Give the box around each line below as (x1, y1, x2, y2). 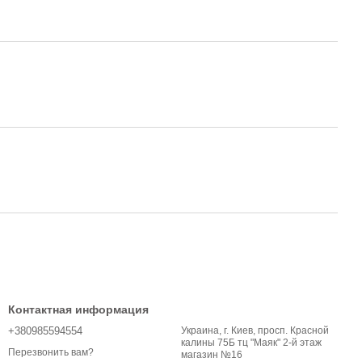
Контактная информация (8, 303, 149, 316)
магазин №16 (181, 349, 242, 360)
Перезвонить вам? (8, 347, 94, 359)
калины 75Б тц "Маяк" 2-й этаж (181, 337, 322, 348)
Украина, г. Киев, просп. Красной (181, 325, 329, 336)
